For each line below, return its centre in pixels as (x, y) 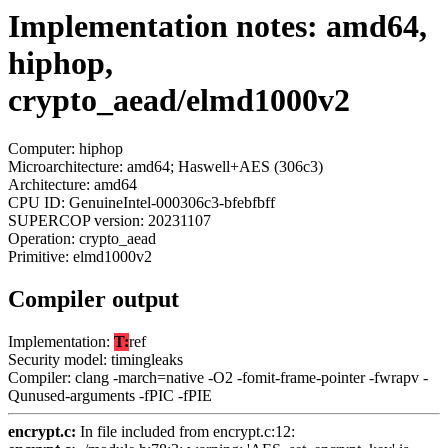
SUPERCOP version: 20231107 (109, 221)
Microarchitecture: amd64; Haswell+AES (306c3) (165, 167)
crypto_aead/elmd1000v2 (179, 100)
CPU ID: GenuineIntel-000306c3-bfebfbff (141, 203)
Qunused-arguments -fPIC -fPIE (110, 396)
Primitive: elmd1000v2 (80, 257)
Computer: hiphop (65, 149)
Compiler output (93, 299)
